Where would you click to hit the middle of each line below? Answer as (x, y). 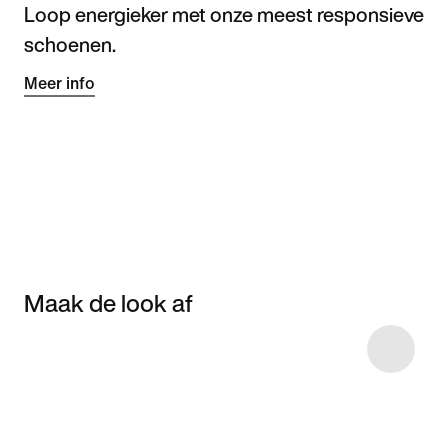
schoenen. (70, 44)
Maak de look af (108, 303)
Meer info (59, 83)
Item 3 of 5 (51, 346)
